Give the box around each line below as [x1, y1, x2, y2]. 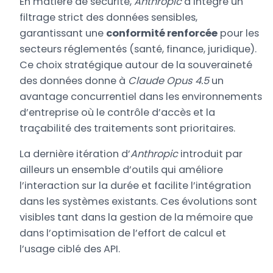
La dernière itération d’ [19, 147, 131, 161]
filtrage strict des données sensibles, [19, 10, 198, 24]
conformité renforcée [106, 26, 218, 40]
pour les [218, 26, 260, 40]
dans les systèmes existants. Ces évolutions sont [19, 194, 258, 209]
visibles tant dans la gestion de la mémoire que [19, 210, 253, 225]
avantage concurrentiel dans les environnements [19, 89, 263, 104]
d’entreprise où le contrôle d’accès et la [19, 105, 216, 119]
